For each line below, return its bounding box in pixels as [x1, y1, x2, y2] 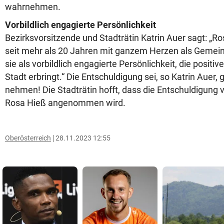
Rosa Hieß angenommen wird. [5, 97, 125, 108]
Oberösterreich [5, 134, 51, 142]
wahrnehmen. [5, 1, 62, 12]
